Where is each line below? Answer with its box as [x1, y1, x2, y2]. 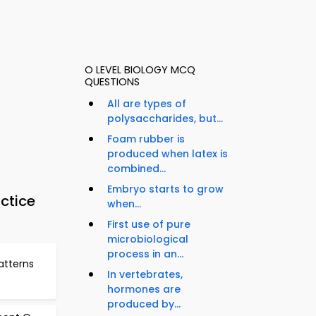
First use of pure [107, 217, 190, 232]
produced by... [107, 297, 181, 312]
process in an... [107, 247, 183, 262]
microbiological [107, 232, 188, 247]
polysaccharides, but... [107, 111, 223, 126]
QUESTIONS [85, 75, 140, 90]
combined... [107, 162, 166, 176]
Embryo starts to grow [107, 182, 224, 197]
